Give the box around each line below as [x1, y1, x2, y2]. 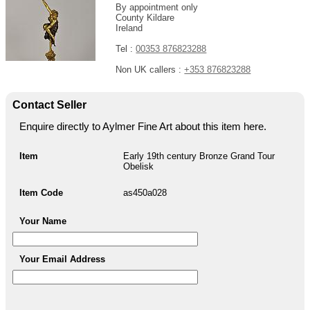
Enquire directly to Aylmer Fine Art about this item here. [19, 120, 266, 132]
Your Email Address [19, 254, 105, 264]
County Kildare [116, 12, 175, 23]
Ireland [116, 23, 143, 33]
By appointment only [116, 2, 199, 12]
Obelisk [123, 161, 154, 172]
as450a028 [123, 188, 167, 198]
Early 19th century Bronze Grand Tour [123, 151, 275, 161]
